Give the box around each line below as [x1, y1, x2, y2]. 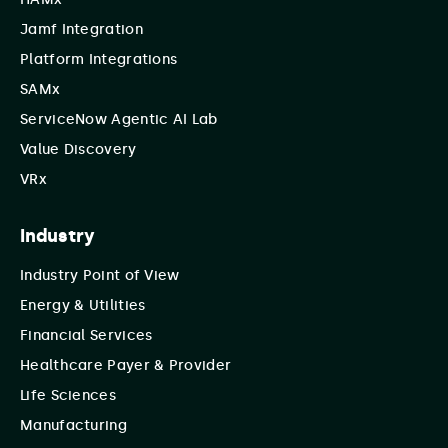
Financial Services [20, 327, 153, 345]
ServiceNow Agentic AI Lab [20, 111, 218, 129]
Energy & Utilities [20, 297, 146, 315]
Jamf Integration [20, 21, 143, 39]
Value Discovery [20, 141, 137, 159]
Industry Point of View [20, 267, 180, 285]
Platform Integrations [20, 51, 178, 69]
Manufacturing [20, 417, 127, 435]
